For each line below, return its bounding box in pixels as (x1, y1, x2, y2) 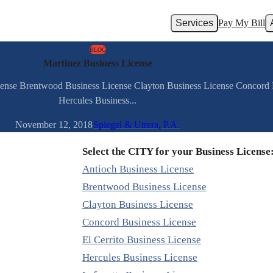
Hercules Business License (82, 252, 197, 264)
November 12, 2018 (15, 119, 93, 130)
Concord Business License (82, 216, 196, 229)
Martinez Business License (43, 58, 152, 68)
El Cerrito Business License (82, 234, 201, 246)
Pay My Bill (218, 18, 265, 28)
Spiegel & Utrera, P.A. (93, 119, 180, 130)
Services (175, 18, 213, 28)
